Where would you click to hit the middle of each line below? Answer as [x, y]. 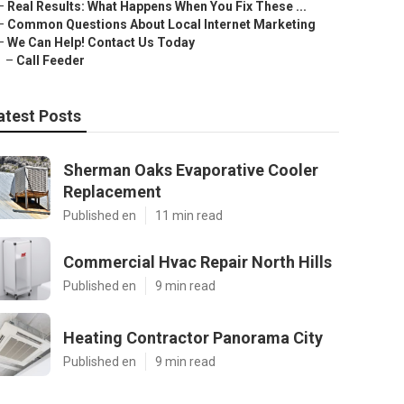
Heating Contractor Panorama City [193, 338]
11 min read [189, 216]
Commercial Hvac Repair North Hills [197, 262]
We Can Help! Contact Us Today [101, 42]
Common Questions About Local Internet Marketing [161, 24]
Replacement [112, 192]
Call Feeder [50, 60]
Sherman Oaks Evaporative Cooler [191, 170]
